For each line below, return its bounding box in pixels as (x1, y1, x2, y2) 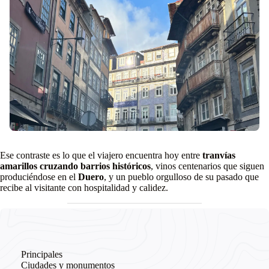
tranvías (202, 150, 235, 161)
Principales (20, 249, 62, 260)
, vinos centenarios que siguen (151, 161, 264, 172)
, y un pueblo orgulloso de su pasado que (104, 172, 259, 183)
